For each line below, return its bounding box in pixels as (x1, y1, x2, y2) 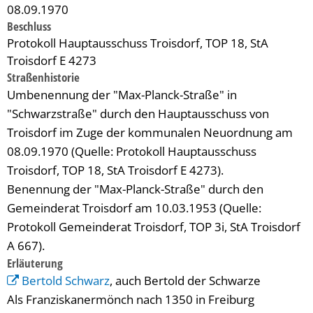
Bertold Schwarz (22, 272, 110, 289)
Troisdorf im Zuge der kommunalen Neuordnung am (7, 124, 293, 140)
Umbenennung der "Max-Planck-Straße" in (7, 87, 237, 103)
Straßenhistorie (7, 69, 80, 85)
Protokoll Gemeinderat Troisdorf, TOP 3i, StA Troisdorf (7, 219, 300, 235)
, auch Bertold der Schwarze (110, 272, 261, 289)
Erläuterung (7, 255, 63, 271)
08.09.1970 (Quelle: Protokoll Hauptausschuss (7, 143, 256, 159)
